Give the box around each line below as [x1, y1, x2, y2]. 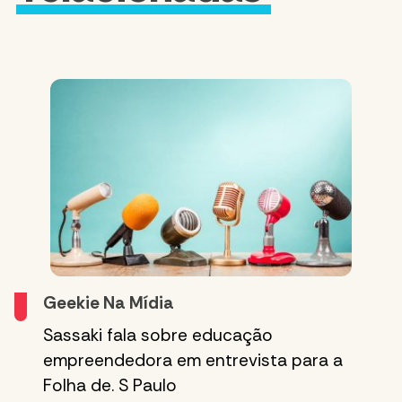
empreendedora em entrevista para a [43, 349, 343, 371]
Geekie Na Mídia [43, 292, 174, 314]
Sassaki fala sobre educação [43, 324, 273, 346]
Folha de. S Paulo [43, 374, 177, 397]
